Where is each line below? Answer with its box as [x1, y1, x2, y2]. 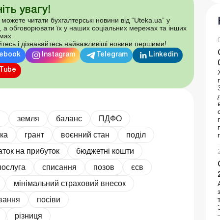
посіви [37, 195, 60, 204]
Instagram [42, 52, 76, 58]
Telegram [96, 52, 128, 58]
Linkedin [149, 52, 178, 58]
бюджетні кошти [76, 146, 134, 155]
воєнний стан [61, 130, 110, 139]
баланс [56, 114, 82, 123]
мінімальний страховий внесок [14, 179, 126, 188]
